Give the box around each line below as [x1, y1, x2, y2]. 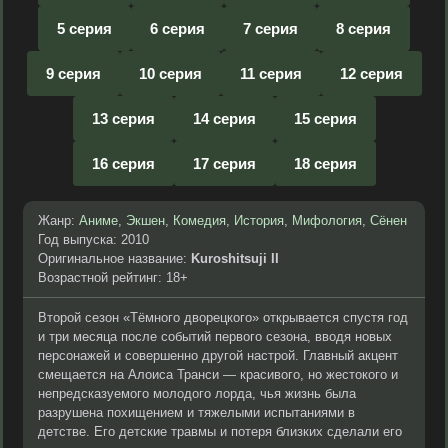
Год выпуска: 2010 [38, 232, 149, 247]
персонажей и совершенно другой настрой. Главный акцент [38, 348, 398, 363]
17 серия [192, 155, 256, 172]
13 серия [91, 110, 155, 127]
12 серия [339, 65, 403, 82]
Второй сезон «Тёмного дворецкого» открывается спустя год [38, 310, 408, 325]
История [234, 213, 284, 228]
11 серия [239, 65, 302, 82]
